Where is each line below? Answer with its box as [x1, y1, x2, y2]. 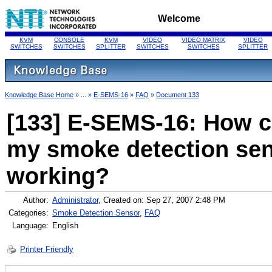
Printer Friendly [20, 245, 73, 254]
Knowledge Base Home [5, 91, 73, 98]
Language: [12, 221, 49, 230]
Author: [23, 195, 49, 205]
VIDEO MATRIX [182, 36, 225, 43]
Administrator [52, 195, 98, 205]
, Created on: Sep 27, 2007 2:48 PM [98, 195, 225, 205]
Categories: [8, 208, 49, 217]
